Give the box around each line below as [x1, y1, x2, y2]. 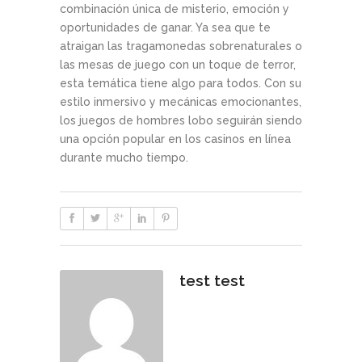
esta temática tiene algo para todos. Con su [60, 77, 301, 90]
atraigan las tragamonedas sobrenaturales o [60, 40, 302, 53]
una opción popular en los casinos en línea [60, 133, 291, 146]
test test [179, 271, 245, 290]
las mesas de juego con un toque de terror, [60, 58, 296, 72]
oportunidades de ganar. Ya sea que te [60, 21, 271, 35]
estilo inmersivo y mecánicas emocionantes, [60, 95, 301, 109]
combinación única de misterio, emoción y [60, 2, 289, 16]
